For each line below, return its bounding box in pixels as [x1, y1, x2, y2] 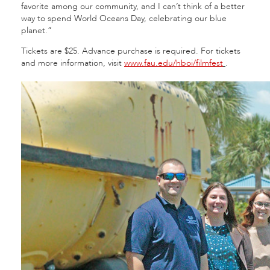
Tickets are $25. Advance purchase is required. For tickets [21, 45, 240, 57]
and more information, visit [21, 57, 124, 69]
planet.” [21, 25, 59, 36]
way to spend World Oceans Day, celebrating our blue [21, 13, 227, 24]
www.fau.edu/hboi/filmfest [124, 57, 223, 69]
